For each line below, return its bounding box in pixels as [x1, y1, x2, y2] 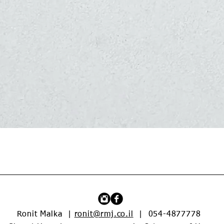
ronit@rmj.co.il [74, 210, 133, 219]
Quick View [95, 137, 128, 144]
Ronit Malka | [16, 210, 74, 219]
